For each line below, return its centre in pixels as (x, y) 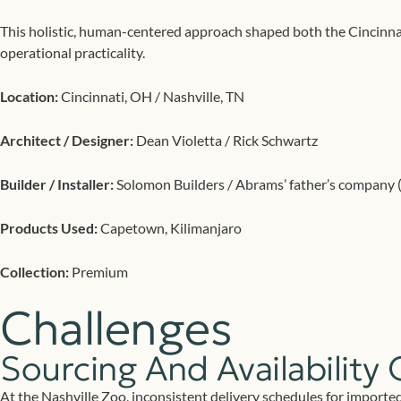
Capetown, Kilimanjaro (170, 227)
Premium (98, 271)
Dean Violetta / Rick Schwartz (226, 140)
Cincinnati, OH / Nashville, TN (151, 96)
